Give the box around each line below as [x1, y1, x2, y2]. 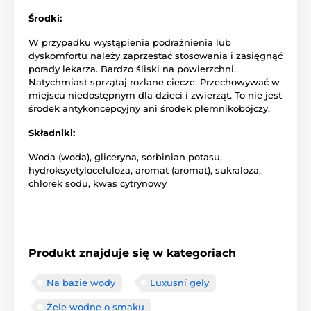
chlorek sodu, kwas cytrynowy [28, 177, 167, 189]
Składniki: [28, 126, 75, 138]
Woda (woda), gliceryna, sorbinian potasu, [28, 151, 222, 162]
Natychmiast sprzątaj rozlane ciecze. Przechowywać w [28, 76, 280, 87]
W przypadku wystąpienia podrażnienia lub [28, 36, 231, 48]
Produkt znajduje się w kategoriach [28, 246, 236, 260]
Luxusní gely [150, 276, 209, 288]
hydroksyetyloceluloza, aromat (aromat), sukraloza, [28, 164, 261, 176]
